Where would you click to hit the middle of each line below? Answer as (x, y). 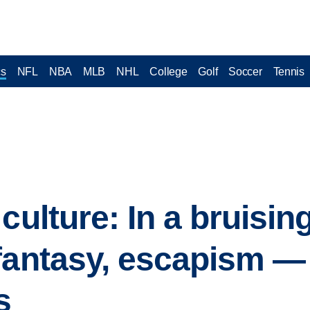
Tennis (289, 71)
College (168, 71)
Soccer (245, 71)
